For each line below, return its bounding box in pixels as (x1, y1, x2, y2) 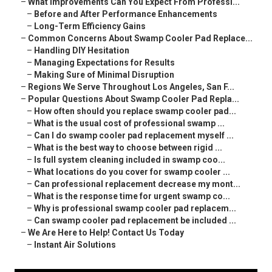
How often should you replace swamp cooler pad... (34, 106, 236, 117)
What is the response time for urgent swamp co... (34, 191, 230, 202)
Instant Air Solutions (34, 240, 116, 250)
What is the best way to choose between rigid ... (34, 143, 222, 153)
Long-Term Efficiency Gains (34, 21, 146, 32)
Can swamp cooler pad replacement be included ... (34, 216, 236, 226)
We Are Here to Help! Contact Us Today (28, 228, 184, 238)
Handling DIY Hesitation (34, 46, 129, 56)
